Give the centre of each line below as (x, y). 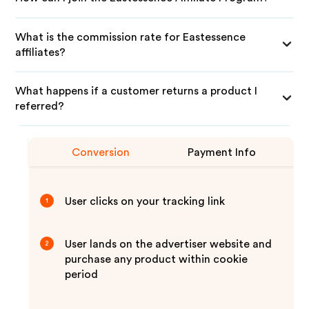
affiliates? (41, 52)
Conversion (101, 152)
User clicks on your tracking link (145, 201)
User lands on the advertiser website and (169, 244)
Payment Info (222, 152)
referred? (40, 106)
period (82, 275)
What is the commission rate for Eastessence (131, 37)
